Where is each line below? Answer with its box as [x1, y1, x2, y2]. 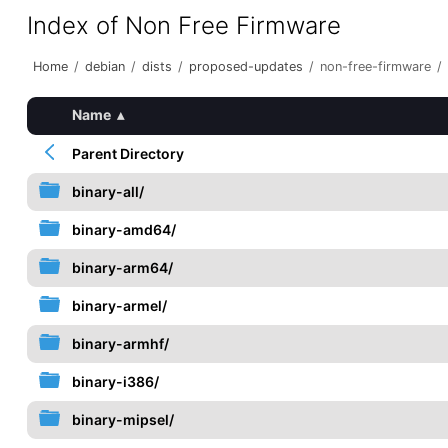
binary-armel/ [71, 297, 167, 314]
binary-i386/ [71, 373, 159, 390]
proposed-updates [188, 59, 303, 74]
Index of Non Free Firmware [26, 11, 341, 40]
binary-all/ [71, 183, 144, 200]
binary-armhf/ [71, 335, 169, 352]
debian [84, 59, 125, 74]
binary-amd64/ [71, 221, 176, 238]
